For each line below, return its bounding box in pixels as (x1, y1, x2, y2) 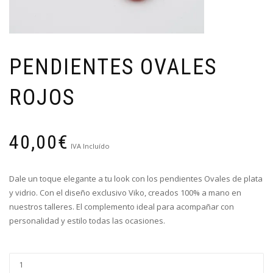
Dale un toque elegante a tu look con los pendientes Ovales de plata (9, 173, 263, 184)
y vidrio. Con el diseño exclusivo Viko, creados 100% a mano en (9, 187, 241, 198)
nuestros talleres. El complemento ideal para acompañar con (9, 201, 234, 212)
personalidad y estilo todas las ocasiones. (9, 215, 165, 226)
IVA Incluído (71, 141, 110, 151)
